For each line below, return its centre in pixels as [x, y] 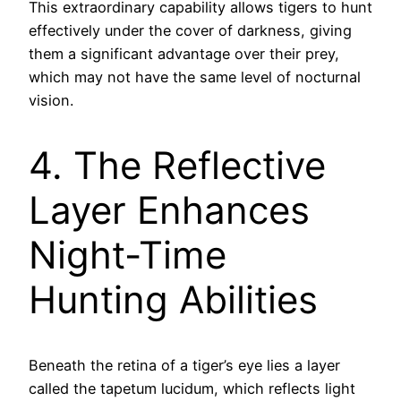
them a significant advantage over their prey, [184, 53]
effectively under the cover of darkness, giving [190, 30]
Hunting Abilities [173, 299]
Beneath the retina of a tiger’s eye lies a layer [184, 365]
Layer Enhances [169, 209]
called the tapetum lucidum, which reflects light [192, 388]
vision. [51, 100]
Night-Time [128, 254]
